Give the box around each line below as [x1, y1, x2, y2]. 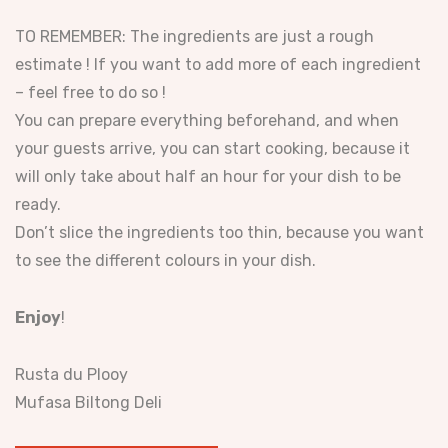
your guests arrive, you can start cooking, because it [15, 139, 410, 158]
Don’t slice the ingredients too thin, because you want [15, 223, 424, 242]
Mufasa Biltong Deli [15, 393, 162, 412]
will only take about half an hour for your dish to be [15, 167, 401, 186]
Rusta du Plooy [15, 365, 128, 384]
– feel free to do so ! [15, 83, 166, 102]
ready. [15, 195, 61, 214]
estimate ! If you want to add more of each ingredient [15, 55, 421, 74]
